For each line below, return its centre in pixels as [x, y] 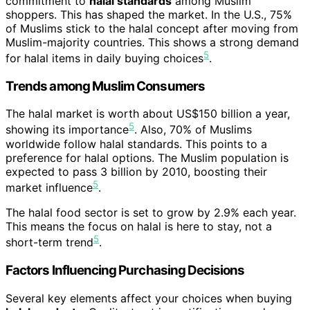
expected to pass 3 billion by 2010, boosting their [136, 171]
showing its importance [67, 130]
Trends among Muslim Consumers [105, 86]
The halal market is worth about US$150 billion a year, [148, 114]
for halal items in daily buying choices [104, 58]
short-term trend [49, 243]
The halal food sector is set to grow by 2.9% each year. [151, 212]
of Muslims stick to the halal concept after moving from [152, 28]
